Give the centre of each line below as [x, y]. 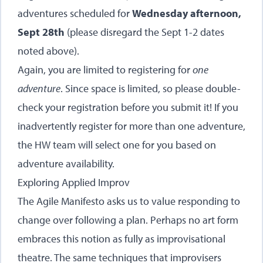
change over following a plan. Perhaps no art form [128, 220]
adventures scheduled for [75, 13]
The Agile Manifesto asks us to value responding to [129, 201]
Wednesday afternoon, [187, 13]
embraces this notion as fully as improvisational [122, 239]
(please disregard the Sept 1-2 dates [144, 32]
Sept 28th [41, 32]
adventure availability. [66, 163]
